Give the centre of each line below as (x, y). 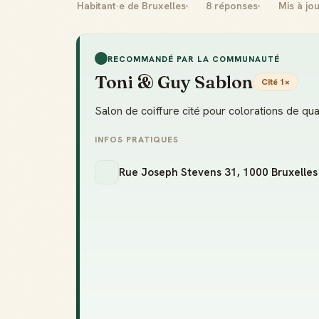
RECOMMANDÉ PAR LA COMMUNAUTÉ (194, 58)
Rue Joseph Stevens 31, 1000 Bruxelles (218, 172)
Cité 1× (276, 82)
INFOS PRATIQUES (137, 140)
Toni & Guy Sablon (174, 82)
